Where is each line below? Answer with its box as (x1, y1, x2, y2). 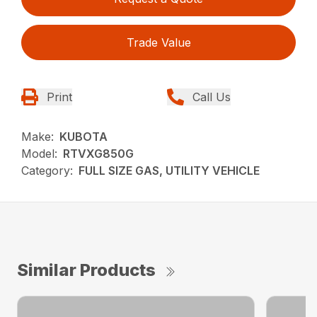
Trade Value (126, 35, 191, 50)
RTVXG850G (63, 146, 134, 161)
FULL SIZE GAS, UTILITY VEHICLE (79, 163, 260, 178)
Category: (21, 163, 74, 178)
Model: (21, 146, 58, 161)
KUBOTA (59, 129, 108, 144)
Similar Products (17, 259, 156, 280)
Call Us (192, 89, 231, 104)
